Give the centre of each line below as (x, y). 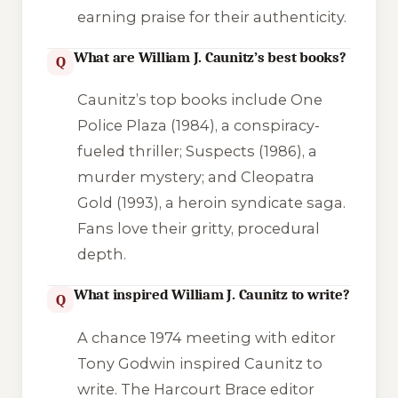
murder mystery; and (159, 177)
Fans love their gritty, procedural (198, 229)
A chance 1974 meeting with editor (206, 337)
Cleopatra (277, 177)
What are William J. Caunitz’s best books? (210, 57)
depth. (101, 255)
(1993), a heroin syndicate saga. (229, 203)
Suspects (220, 151)
